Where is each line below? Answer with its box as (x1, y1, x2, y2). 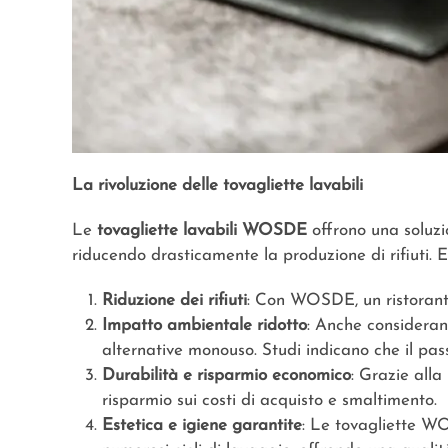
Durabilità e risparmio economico (102, 367, 351, 385)
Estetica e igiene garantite (102, 417, 302, 435)
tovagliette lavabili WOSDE (97, 222, 307, 240)
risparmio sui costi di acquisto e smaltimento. (102, 392, 437, 410)
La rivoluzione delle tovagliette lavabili (72, 177, 363, 195)
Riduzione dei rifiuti (102, 292, 247, 310)
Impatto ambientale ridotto (102, 317, 307, 335)
